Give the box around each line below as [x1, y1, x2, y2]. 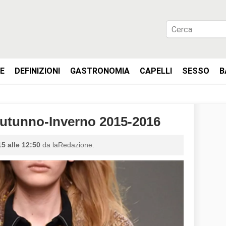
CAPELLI [140, 66, 172, 76]
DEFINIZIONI [15, 66, 60, 76]
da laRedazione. [40, 141, 94, 149]
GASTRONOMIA [70, 66, 130, 76]
